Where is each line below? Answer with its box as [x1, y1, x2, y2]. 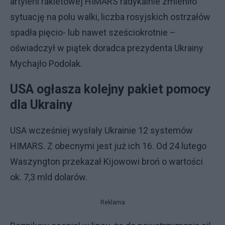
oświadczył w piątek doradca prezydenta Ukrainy [10, 42, 203, 53]
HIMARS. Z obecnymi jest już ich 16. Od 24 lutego [10, 140, 206, 151]
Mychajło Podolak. [10, 58, 82, 69]
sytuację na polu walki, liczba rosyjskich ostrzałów [10, 11, 210, 22]
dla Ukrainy [10, 97, 73, 112]
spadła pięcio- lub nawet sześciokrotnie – [10, 27, 176, 38]
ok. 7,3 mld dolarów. [10, 171, 87, 182]
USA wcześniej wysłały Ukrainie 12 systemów [10, 125, 193, 136]
